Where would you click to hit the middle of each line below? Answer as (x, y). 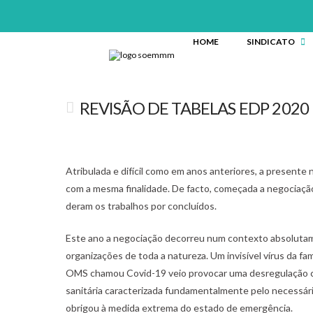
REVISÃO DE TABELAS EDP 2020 (194, 108)
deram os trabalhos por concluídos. (141, 205)
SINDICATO (270, 42)
